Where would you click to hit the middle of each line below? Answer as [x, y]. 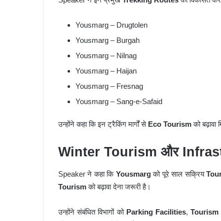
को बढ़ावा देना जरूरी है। [119, 187]
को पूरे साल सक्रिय [179, 174]
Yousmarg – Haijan [106, 71]
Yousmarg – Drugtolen [111, 25]
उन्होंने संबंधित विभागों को [92, 212]
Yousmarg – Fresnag [109, 86]
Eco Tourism [170, 124]
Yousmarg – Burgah [108, 40]
